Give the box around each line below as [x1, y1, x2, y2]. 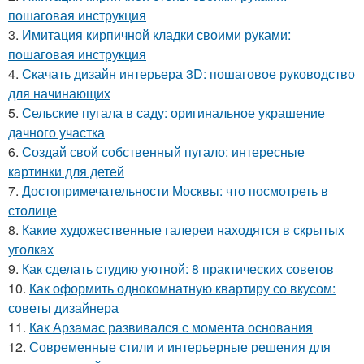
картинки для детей [8, 162, 124, 181]
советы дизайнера [8, 298, 119, 318]
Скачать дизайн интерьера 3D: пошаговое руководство [22, 64, 355, 84]
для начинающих [8, 84, 110, 103]
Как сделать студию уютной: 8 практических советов [22, 259, 334, 279]
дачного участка [8, 123, 105, 142]
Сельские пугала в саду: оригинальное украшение [22, 103, 325, 123]
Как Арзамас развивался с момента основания [29, 318, 313, 337]
